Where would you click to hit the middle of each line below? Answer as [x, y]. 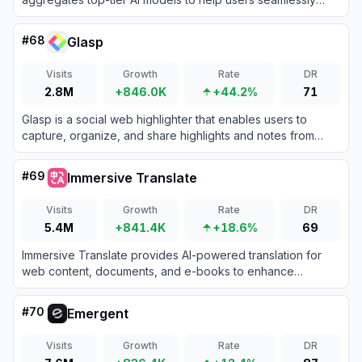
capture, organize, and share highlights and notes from [168, 135]
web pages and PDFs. [80, 152]
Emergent [98, 314]
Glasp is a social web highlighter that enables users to [164, 119]
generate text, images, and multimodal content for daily [168, 16]
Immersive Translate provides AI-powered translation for [172, 255]
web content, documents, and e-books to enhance [158, 271]
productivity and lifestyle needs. [107, 32]
